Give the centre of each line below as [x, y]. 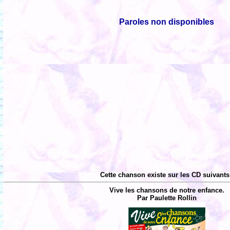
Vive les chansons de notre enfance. [167, 190]
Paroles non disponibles [167, 22]
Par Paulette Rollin [167, 198]
